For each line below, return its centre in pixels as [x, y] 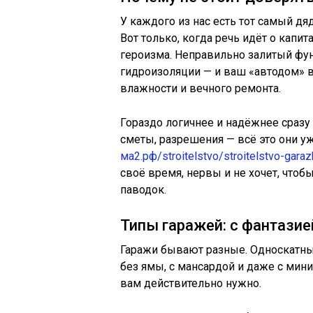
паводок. [143, 190]
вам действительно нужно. [191, 283]
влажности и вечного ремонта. [201, 88]
